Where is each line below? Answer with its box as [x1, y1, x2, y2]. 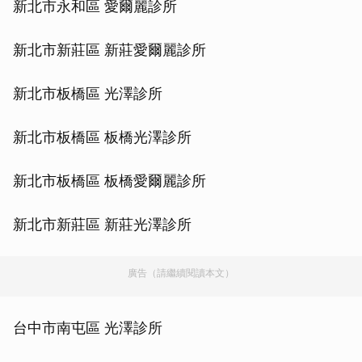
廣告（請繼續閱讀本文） [128, 267, 234, 280]
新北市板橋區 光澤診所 [13, 85, 162, 103]
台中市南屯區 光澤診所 [13, 319, 162, 337]
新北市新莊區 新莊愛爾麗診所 [13, 41, 206, 59]
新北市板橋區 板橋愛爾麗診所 [13, 172, 206, 190]
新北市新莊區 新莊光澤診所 [13, 216, 192, 234]
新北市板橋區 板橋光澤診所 [13, 128, 192, 146]
